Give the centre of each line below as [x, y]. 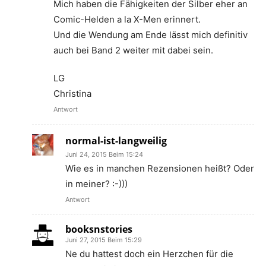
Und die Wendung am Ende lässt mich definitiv [151, 35]
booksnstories [99, 229]
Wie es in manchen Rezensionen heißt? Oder [160, 168]
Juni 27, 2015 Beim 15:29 [104, 240]
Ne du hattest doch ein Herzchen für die [149, 254]
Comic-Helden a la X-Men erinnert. [127, 19]
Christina [72, 94]
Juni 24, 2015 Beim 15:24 [104, 154]
